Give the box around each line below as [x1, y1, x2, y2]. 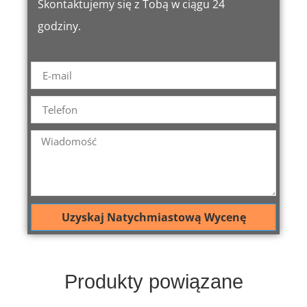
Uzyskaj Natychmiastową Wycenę [61, 210, 246, 225]
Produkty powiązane [64, 271, 243, 293]
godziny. [38, 19, 81, 34]
